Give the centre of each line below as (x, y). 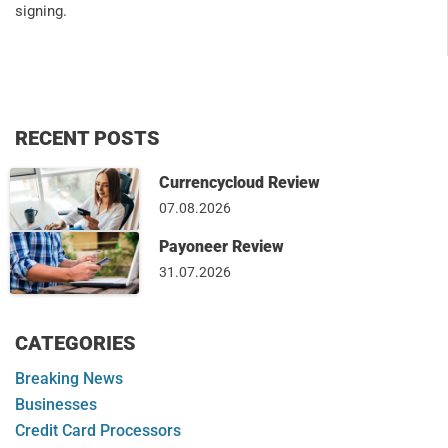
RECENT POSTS (87, 137)
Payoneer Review (222, 247)
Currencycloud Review (240, 182)
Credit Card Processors (98, 431)
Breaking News (69, 379)
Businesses (56, 405)
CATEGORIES (75, 343)
